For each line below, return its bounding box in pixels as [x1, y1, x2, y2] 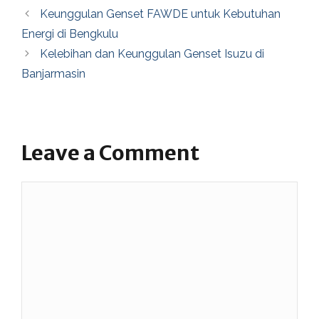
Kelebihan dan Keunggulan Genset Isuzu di [39, 47, 264, 61]
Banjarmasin [21, 67, 85, 80]
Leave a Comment [21, 140, 199, 166]
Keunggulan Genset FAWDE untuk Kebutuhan [39, 7, 281, 21]
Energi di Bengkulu [21, 27, 118, 41]
